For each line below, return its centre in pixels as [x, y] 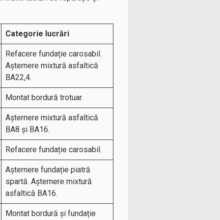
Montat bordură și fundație [51, 213]
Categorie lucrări [37, 34]
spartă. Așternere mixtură [49, 181]
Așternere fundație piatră [48, 170]
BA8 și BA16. [27, 129]
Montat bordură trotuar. [44, 97]
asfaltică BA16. [31, 193]
